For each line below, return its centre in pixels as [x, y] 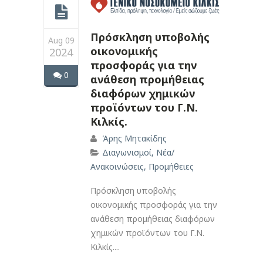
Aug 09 [61, 40]
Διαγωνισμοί [127, 152]
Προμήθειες [171, 166]
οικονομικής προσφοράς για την [154, 204]
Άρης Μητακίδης [134, 138]
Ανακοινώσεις [117, 166]
